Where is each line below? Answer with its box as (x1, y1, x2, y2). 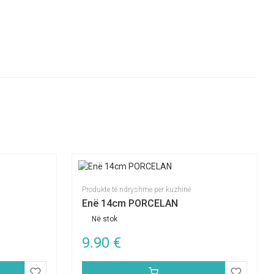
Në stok (91, 215, 117, 223)
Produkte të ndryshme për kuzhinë (81, 185, 191, 194)
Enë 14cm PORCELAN (81, 198, 178, 209)
